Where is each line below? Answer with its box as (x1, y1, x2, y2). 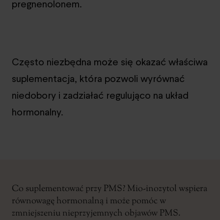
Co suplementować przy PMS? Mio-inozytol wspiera (12, 182, 207, 195)
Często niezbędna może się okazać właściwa (12, 55, 208, 69)
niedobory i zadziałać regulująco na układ (12, 88, 189, 102)
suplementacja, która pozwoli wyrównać (12, 71, 185, 85)
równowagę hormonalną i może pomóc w (12, 194, 166, 208)
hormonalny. (12, 105, 63, 119)
